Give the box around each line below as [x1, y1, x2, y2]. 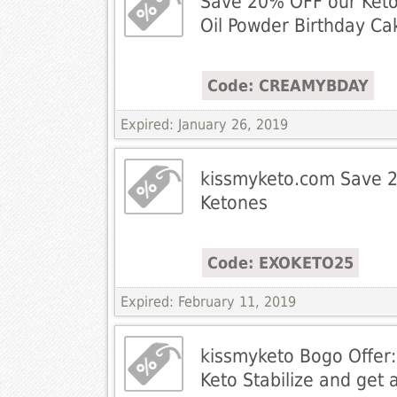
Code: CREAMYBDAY [206, 76, 369, 96]
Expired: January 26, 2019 [120, 116, 288, 134]
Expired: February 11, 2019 [120, 293, 296, 311]
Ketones [199, 191, 268, 214]
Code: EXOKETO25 [206, 253, 354, 273]
